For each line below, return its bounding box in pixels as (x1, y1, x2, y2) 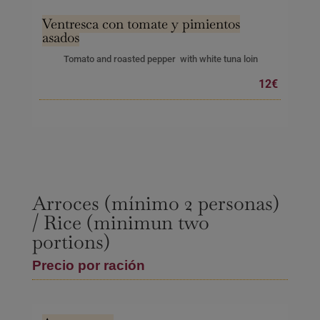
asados (41, 29, 79, 47)
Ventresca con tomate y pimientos (41, 15, 240, 34)
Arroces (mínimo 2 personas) (31, 191, 279, 216)
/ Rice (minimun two (31, 210, 209, 236)
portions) (31, 229, 110, 255)
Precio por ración (31, 258, 145, 274)
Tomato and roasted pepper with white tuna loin (63, 54, 258, 65)
